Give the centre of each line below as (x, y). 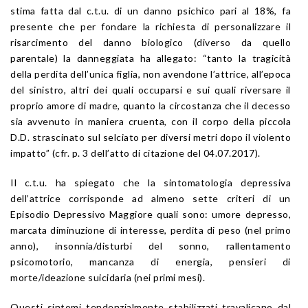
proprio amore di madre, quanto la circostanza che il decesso (151, 105)
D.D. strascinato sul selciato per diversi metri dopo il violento (151, 137)
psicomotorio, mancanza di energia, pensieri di (151, 261)
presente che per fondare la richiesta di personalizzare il (151, 26)
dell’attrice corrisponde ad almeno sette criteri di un (151, 198)
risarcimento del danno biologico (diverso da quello (151, 42)
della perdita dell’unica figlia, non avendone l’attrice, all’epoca (151, 74)
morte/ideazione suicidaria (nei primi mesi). (108, 277)
